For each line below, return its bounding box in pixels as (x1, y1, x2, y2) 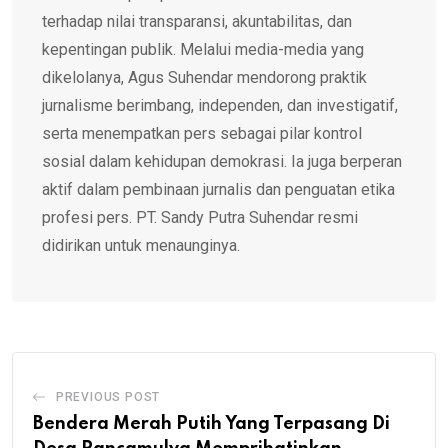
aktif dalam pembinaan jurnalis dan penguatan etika (42, 180, 395, 200)
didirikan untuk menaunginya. (42, 236, 240, 256)
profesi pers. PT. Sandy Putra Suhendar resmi (42, 208, 358, 228)
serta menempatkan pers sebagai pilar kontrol (42, 124, 362, 144)
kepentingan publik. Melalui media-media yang (42, 40, 364, 60)
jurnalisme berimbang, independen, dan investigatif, (42, 96, 398, 116)
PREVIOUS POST (55, 390, 161, 405)
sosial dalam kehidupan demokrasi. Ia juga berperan (42, 152, 402, 172)
